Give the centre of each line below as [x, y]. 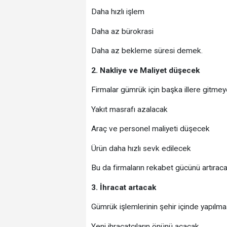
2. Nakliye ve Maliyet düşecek [145, 70]
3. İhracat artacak [123, 187]
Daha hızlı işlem [118, 12]
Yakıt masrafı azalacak [129, 109]
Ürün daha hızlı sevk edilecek [141, 148]
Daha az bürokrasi [122, 31]
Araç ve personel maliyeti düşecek [150, 129]
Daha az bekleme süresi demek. [147, 51]
